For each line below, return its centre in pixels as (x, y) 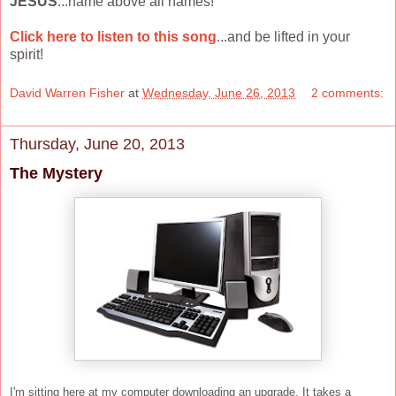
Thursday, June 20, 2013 (97, 144)
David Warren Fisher (67, 92)
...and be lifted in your (283, 36)
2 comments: (348, 92)
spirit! (27, 54)
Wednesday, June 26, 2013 (219, 92)
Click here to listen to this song (113, 36)
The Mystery (56, 173)
